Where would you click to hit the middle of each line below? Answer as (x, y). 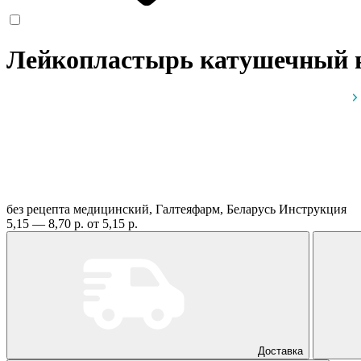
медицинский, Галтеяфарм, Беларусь (176, 209)
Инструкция (313, 209)
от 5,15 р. (112, 223)
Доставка (280, 351)
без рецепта (38, 209)
